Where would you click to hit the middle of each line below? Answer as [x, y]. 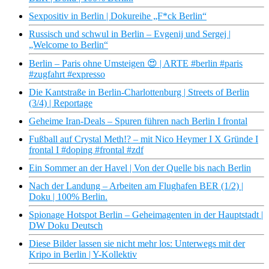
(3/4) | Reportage [61, 103]
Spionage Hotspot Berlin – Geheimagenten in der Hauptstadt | [146, 215]
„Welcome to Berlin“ [68, 45]
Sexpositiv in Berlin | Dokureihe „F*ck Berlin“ [118, 16]
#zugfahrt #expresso [67, 74]
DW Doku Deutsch [66, 226]
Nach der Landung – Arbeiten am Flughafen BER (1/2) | [136, 186]
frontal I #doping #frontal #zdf [86, 150]
